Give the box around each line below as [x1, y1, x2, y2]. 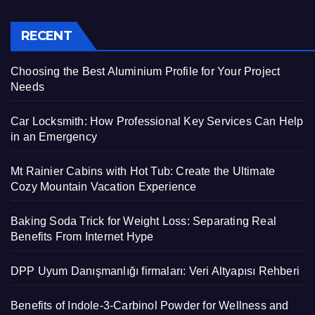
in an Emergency [11, 130, 97, 143]
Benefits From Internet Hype [11, 230, 154, 243]
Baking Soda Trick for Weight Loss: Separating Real [11, 214, 277, 227]
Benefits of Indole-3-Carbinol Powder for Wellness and [11, 299, 289, 311]
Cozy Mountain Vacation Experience [11, 180, 197, 193]
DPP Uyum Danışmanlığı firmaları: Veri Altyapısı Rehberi [11, 264, 300, 277]
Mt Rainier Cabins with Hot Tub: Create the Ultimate [11, 165, 276, 177]
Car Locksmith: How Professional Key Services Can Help [11, 115, 304, 127]
